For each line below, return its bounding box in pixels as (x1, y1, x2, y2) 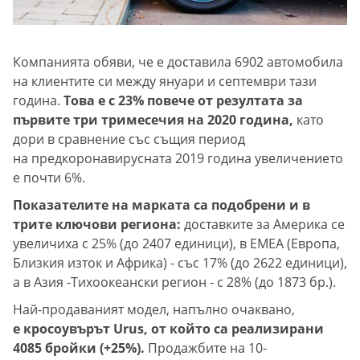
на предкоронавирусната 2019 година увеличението (13, 149, 343, 168)
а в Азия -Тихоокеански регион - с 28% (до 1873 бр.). (13, 273, 336, 292)
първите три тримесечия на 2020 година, (13, 111, 293, 129)
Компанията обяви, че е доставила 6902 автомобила (13, 53, 343, 72)
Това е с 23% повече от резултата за (63, 92, 303, 110)
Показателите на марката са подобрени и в (13, 196, 310, 215)
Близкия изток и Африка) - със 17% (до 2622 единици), (13, 254, 347, 272)
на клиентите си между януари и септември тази (13, 72, 317, 91)
